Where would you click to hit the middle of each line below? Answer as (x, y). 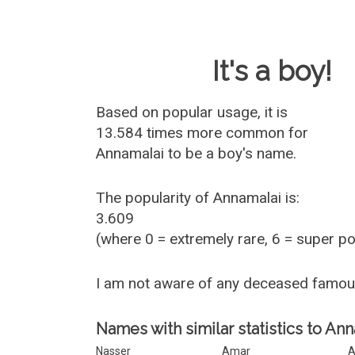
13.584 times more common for (202, 133)
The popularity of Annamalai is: (198, 198)
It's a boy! (273, 71)
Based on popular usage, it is (192, 112)
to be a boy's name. (231, 153)
